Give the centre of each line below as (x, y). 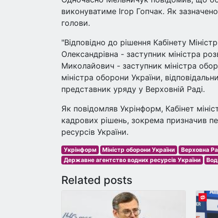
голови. (76, 23)
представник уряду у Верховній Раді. (133, 89)
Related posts (97, 180)
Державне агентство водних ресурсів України (132, 160)
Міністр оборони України (139, 150)
